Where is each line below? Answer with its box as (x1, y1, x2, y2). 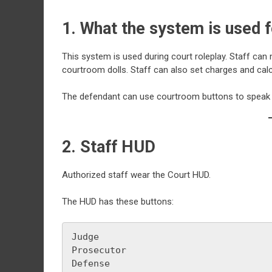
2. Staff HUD (62, 137, 155, 157)
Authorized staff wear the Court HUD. (62, 169, 211, 180)
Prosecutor (72, 244, 126, 256)
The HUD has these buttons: (62, 196, 174, 207)
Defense (72, 257, 110, 269)
